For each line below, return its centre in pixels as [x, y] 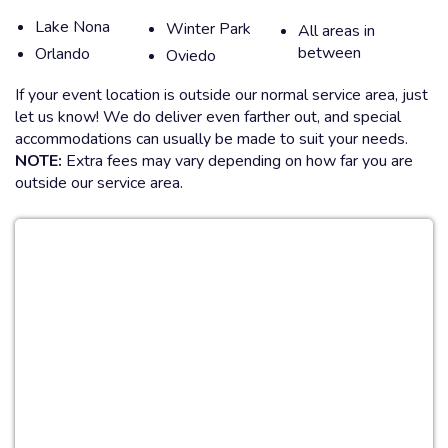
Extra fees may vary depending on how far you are [237, 160]
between [329, 52]
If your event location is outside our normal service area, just [221, 94]
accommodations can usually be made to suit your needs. [211, 138]
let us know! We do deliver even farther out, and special [208, 116]
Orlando [62, 54]
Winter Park [209, 29]
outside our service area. [99, 182]
